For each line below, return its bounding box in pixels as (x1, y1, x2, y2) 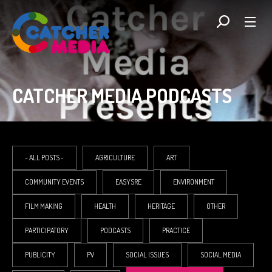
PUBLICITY (25, 250, 55, 259)
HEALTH (94, 202, 116, 211)
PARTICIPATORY (25, 226, 69, 235)
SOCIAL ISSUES (126, 250, 169, 259)
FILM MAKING (25, 202, 63, 211)
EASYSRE (115, 177, 141, 186)
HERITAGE (148, 202, 175, 211)
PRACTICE (162, 226, 190, 235)
